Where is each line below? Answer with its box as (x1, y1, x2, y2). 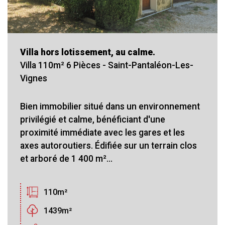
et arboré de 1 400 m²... (20, 153, 113, 164)
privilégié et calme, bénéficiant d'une (20, 114, 165, 125)
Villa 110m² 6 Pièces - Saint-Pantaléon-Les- (20, 60, 193, 70)
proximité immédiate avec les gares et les (20, 127, 185, 138)
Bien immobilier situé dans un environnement (20, 101, 200, 111)
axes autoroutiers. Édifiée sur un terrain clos (20, 140, 197, 151)
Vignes (20, 73, 47, 83)
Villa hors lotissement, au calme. (20, 47, 155, 57)
